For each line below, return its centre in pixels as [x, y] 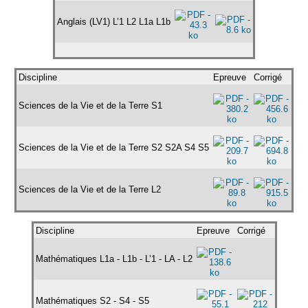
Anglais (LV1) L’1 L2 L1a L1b [114, 21]
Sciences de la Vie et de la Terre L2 [90, 189]
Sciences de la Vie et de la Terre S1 [90, 105]
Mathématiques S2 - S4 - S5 [92, 300]
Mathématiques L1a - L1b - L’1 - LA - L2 [114, 258]
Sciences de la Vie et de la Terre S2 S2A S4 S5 [114, 147]
